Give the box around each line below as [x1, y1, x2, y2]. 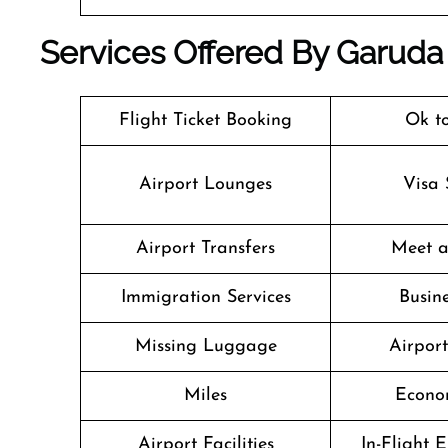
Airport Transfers [136, 239, 275, 258]
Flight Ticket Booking [119, 111, 292, 130]
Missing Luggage [134, 337, 277, 356]
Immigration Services [120, 288, 291, 307]
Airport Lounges [139, 175, 272, 194]
